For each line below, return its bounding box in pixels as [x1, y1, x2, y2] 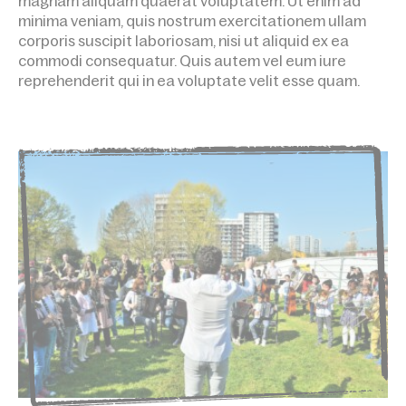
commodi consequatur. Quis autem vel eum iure [18, 53, 346, 69]
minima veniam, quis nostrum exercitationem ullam [18, 13, 366, 29]
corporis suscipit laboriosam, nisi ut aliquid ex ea [18, 33, 349, 49]
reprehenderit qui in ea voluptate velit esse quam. [18, 72, 360, 89]
